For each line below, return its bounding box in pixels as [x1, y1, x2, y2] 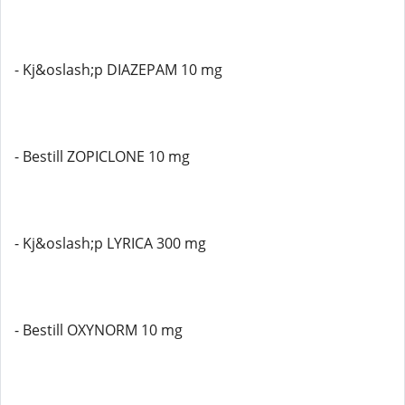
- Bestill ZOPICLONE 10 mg [14, 146, 190, 166]
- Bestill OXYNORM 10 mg [14, 320, 183, 340]
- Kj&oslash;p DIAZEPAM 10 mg [14, 60, 222, 80]
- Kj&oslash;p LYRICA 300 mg [14, 233, 206, 253]
